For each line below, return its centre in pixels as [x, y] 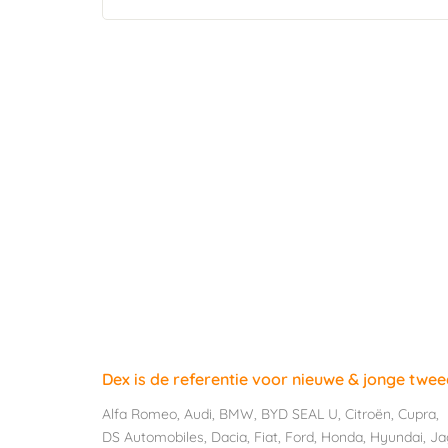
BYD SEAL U [299, 414]
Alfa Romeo [139, 414]
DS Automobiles [153, 437]
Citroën [368, 414]
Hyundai [396, 437]
